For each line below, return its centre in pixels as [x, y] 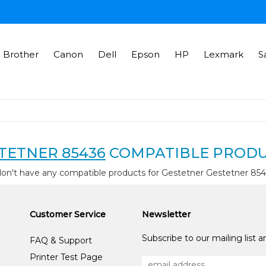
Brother [20, 54]
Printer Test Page [66, 257]
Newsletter [166, 214]
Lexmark [223, 54]
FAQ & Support [61, 240]
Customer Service [68, 214]
